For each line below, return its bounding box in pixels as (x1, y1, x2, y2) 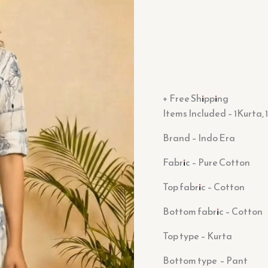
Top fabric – (163, 179, 214, 194)
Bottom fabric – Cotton (163, 203, 263, 218)
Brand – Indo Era (163, 130, 235, 145)
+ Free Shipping (163, 90, 229, 105)
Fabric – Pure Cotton (163, 154, 250, 169)
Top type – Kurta (163, 228, 232, 243)
